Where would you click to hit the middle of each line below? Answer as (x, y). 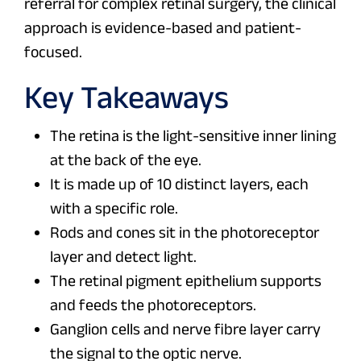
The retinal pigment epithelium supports (186, 281)
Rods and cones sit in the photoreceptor (185, 232)
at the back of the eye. (126, 160)
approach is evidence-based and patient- (163, 28)
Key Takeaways (127, 97)
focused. (53, 52)
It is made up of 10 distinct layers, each (179, 184)
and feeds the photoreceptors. (153, 305)
